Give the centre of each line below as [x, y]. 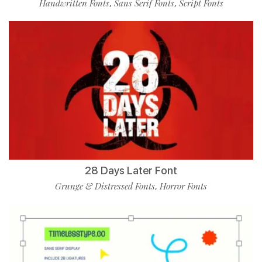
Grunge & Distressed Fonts [105, 186]
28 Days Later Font [131, 170]
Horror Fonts [183, 186]
